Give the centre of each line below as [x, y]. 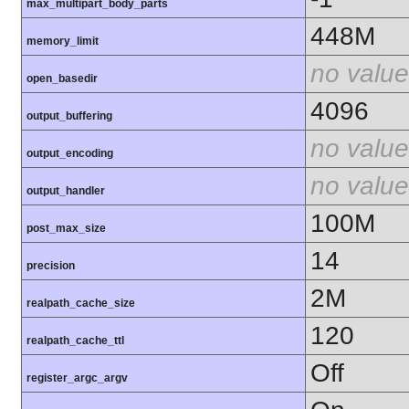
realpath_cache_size [81, 303]
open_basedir [62, 78]
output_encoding [70, 153]
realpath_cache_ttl [75, 340]
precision [51, 265]
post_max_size [66, 228]
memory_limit [63, 41]
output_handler [66, 190]
